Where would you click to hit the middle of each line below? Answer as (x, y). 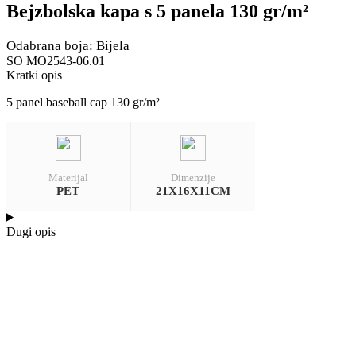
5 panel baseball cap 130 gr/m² (83, 102)
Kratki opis (34, 75)
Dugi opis (31, 231)
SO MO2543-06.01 (56, 60)
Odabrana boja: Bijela (68, 45)
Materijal (68, 177)
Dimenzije (193, 177)
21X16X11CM (193, 190)
